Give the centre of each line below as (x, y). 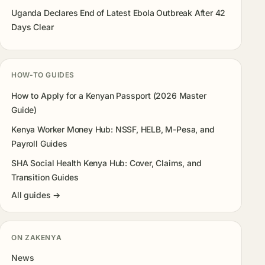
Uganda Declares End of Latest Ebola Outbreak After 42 (119, 12)
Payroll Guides (39, 143)
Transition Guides (45, 177)
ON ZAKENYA (37, 237)
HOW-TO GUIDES (43, 75)
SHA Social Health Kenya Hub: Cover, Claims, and (106, 163)
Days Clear (33, 27)
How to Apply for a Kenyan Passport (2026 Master (109, 96)
